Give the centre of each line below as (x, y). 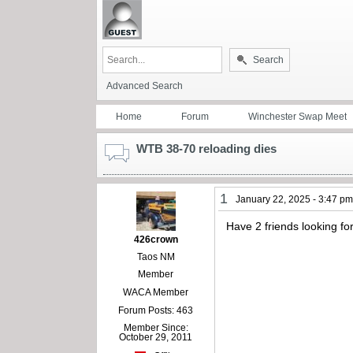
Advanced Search (145, 85)
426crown (156, 239)
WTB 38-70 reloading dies (206, 148)
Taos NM (156, 256)
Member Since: (156, 327)
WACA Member (156, 292)
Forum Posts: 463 (156, 310)
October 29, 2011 (156, 337)
